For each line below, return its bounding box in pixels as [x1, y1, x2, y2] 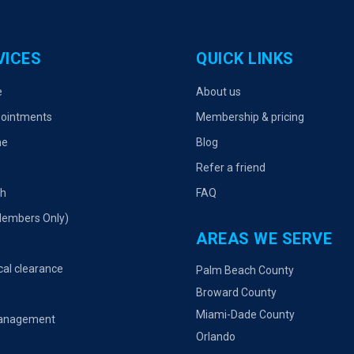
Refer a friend [196, 161, 265, 174]
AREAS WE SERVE [196, 229, 332, 248]
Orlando [196, 330, 235, 343]
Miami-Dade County [196, 308, 295, 321]
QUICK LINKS [196, 49, 294, 68]
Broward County [196, 286, 277, 299]
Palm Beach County [196, 264, 294, 277]
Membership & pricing [196, 111, 304, 123]
